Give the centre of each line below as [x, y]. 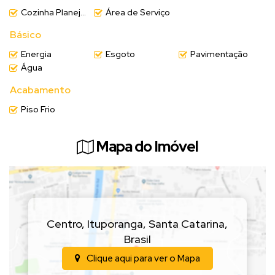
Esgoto [120, 54]
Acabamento [40, 90]
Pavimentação [219, 54]
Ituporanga [115, 223]
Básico [25, 34]
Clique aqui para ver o [131, 258]
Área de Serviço [137, 12]
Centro [64, 223]
